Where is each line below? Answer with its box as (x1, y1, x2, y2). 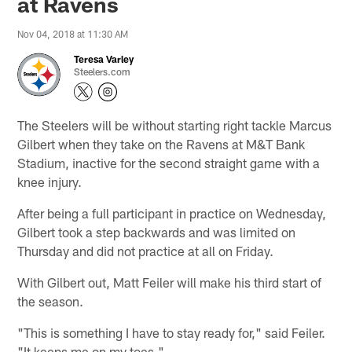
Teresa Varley (74, 53, 134, 64)
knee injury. (17, 173, 82, 189)
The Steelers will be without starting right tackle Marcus (17, 116, 332, 133)
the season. (17, 292, 84, 309)
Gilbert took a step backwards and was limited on (17, 223, 296, 240)
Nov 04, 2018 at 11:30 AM (17, 27, 129, 39)
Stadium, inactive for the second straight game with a (17, 154, 321, 170)
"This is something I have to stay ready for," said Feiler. (17, 324, 326, 340)
